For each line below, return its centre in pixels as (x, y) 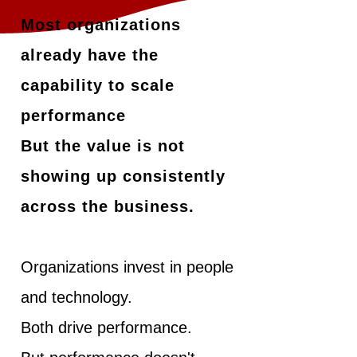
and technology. (79, 298)
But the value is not (103, 146)
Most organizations (101, 25)
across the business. (108, 207)
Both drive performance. (106, 328)
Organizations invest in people (127, 267)
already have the (90, 55)
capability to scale (98, 86)
